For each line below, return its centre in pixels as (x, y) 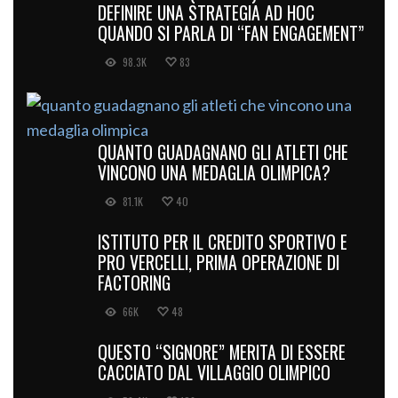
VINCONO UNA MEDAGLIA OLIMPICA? (214, 172)
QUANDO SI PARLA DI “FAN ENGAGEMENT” (231, 32)
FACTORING (134, 282)
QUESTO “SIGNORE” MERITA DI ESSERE (222, 351)
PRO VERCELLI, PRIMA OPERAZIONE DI (219, 262)
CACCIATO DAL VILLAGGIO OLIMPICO (214, 372)
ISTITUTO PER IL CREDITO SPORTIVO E (223, 241)
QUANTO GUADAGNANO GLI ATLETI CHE (223, 151)
